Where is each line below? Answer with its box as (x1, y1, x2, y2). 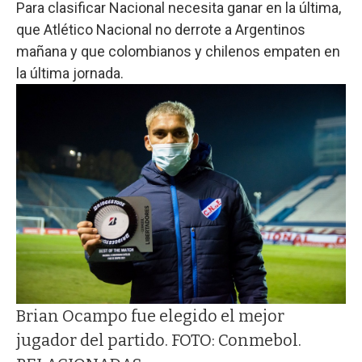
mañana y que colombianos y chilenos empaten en (16, 43, 340, 61)
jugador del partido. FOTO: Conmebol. (16, 330, 301, 351)
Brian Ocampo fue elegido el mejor (16, 306, 284, 326)
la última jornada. (16, 65, 124, 82)
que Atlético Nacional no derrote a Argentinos (16, 21, 305, 39)
